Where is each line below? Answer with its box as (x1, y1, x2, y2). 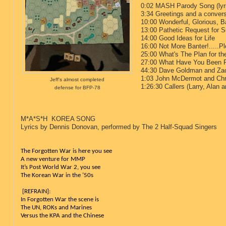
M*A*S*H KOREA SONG (20, 115, 95, 123)
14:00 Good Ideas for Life (140, 34, 215, 42)
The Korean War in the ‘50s (20, 172, 93, 179)
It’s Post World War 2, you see (20, 163, 100, 171)
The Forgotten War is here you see (20, 147, 112, 154)
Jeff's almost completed (50, 76, 105, 82)
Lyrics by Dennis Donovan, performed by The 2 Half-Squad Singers (20, 123, 217, 131)
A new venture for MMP (20, 155, 85, 162)
